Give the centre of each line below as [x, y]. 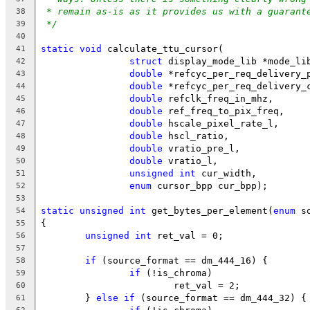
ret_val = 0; [188, 235]
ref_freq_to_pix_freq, [224, 111]
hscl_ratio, [196, 136]
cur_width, [226, 173]
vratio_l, [190, 161]
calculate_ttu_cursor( [163, 48]
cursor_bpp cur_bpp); [210, 185]
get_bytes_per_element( [210, 210]
